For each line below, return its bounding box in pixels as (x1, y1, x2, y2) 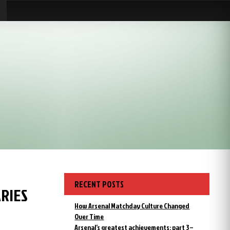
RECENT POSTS (74, 178, 124, 190)
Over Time (74, 212, 104, 221)
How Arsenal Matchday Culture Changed (74, 201, 190, 210)
